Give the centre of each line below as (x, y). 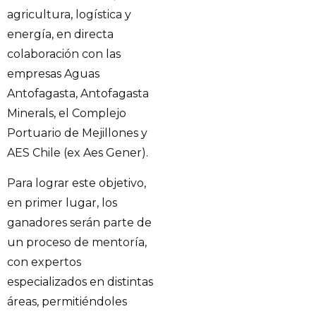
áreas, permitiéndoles (67, 301)
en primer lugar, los (62, 202)
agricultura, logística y (69, 15)
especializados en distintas (80, 281)
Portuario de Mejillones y (77, 133)
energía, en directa (60, 35)
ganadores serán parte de (79, 222)
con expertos (44, 262)
